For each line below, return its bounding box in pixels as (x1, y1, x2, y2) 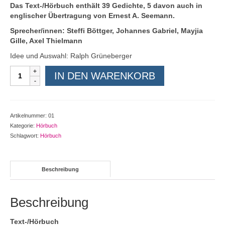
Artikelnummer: (10, 113, 48, 119)
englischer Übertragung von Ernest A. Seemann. (10, 12, 175, 20)
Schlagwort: (10, 133, 40, 139)
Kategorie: (10, 123, 36, 129)
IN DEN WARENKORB (54, 70, 155, 82)
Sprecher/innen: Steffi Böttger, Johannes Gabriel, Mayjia (10, 27, 203, 35)
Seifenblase (10, 117, 50, 125)
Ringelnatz (10, 76, 46, 85)
